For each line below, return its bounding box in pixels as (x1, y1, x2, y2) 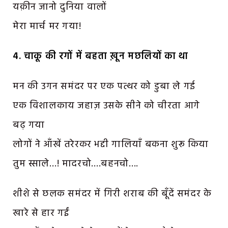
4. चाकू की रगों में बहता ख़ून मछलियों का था (13, 49, 188, 65)
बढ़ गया (13, 118, 45, 133)
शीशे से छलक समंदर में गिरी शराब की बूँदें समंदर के (13, 186, 212, 202)
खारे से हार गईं (13, 205, 70, 221)
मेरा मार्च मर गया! (13, 19, 81, 35)
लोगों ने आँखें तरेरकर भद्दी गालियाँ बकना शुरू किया (13, 137, 209, 153)
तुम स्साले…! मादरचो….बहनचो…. (13, 156, 139, 172)
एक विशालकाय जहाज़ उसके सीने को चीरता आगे (13, 98, 200, 114)
